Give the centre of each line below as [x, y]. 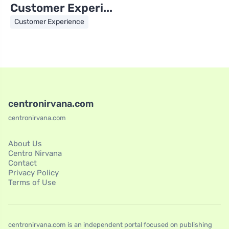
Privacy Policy [33, 173]
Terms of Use [32, 182]
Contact [22, 163]
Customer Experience [49, 21]
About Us [25, 143]
